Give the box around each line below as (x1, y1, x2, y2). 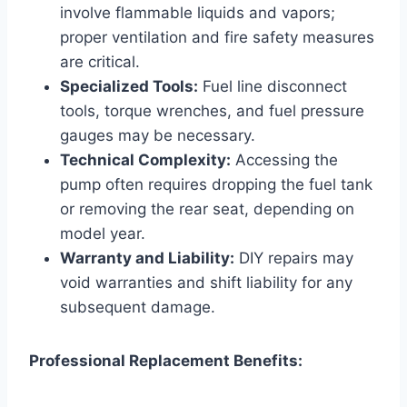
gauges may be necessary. (60, 125, 255, 144)
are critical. (60, 52, 140, 71)
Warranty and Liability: (60, 248, 234, 267)
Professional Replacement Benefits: (29, 351, 303, 370)
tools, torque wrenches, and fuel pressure (60, 101, 364, 120)
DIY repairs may (234, 248, 353, 267)
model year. (60, 223, 145, 243)
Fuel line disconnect (198, 76, 347, 95)
